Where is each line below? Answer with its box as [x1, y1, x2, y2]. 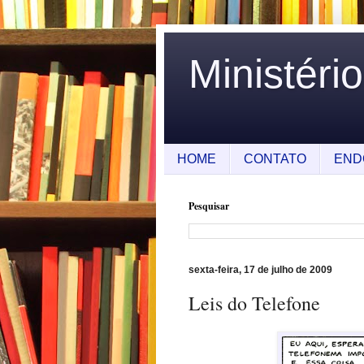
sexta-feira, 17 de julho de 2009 [188, 264, 332, 276]
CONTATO [244, 151, 306, 166]
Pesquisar [188, 199, 229, 214]
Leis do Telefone [188, 290, 320, 317]
